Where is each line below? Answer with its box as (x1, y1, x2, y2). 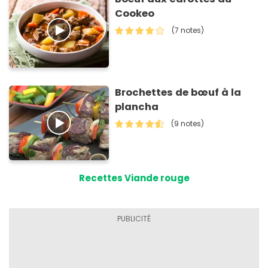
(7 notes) (172, 25, 205, 36)
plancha (115, 99, 159, 114)
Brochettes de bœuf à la (115, 85, 242, 99)
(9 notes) (171, 118, 205, 129)
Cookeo (115, 7, 155, 21)
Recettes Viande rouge (78, 172, 190, 185)
